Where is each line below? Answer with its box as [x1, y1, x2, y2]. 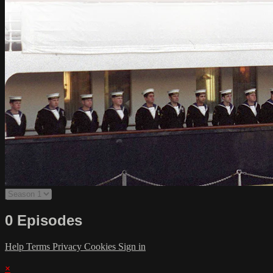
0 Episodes [5, 211, 82, 229]
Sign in [118, 241, 146, 252]
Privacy [52, 241, 84, 252]
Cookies [84, 241, 118, 252]
